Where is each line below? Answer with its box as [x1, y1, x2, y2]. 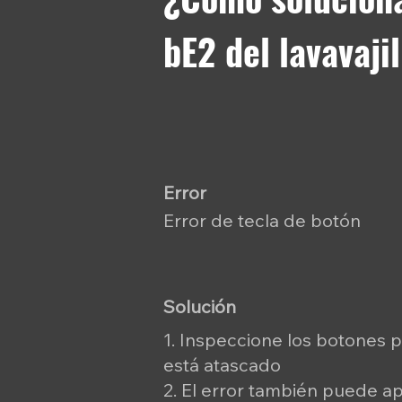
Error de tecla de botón [163, 209, 361, 232]
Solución [163, 295, 236, 318]
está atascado [163, 354, 281, 376]
